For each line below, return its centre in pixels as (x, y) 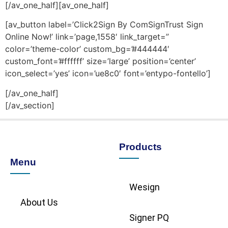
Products (140, 147)
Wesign (145, 187)
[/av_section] (30, 105)
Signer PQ (149, 217)
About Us (39, 202)
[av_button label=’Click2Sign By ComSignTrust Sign (104, 25)
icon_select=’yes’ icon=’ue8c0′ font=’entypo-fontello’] (108, 74)
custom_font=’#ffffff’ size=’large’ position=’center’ (101, 61)
